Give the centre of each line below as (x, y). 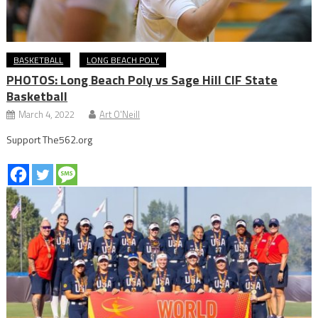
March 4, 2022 (47, 114)
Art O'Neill (120, 114)
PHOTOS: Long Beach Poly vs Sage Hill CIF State (142, 79)
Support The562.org (50, 139)
